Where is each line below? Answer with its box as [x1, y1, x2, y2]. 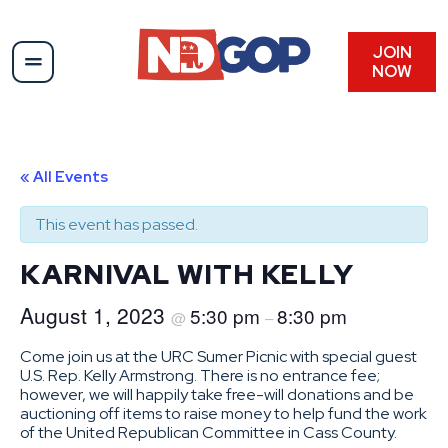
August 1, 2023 [20, 299, 171, 330]
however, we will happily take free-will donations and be [20, 383, 414, 405]
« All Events [20, 166, 108, 187]
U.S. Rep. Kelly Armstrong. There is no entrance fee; [20, 364, 380, 386]
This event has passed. [35, 213, 198, 235]
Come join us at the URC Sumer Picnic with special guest [20, 345, 417, 367]
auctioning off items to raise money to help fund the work [20, 402, 427, 424]
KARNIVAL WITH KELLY [20, 255, 355, 292]
